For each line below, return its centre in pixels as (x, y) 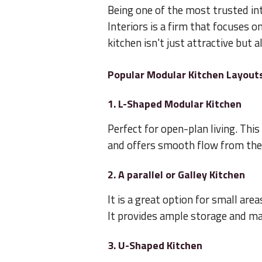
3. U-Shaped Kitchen (155, 246)
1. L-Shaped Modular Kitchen (175, 104)
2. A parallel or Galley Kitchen (176, 175)
